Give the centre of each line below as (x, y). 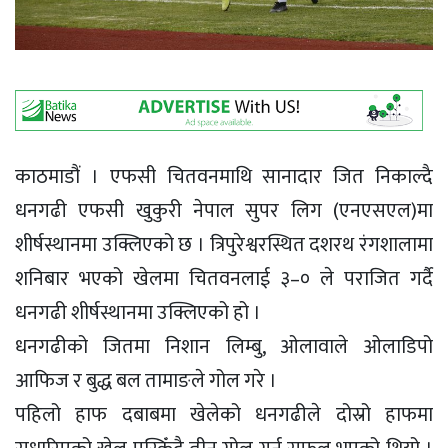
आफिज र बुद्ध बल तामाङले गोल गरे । (146, 381)
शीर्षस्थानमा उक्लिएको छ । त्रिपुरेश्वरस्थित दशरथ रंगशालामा (224, 245)
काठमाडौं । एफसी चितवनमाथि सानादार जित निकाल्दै (224, 177)
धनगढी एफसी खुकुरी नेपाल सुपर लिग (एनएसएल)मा (224, 211)
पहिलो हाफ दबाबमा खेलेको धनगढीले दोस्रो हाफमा (224, 415)
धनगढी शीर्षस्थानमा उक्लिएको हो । (138, 313)
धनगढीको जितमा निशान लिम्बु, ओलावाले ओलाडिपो (224, 347)
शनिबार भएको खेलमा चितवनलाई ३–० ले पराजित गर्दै (224, 279)
